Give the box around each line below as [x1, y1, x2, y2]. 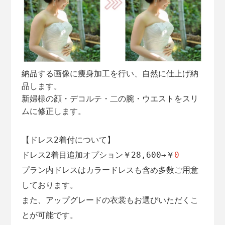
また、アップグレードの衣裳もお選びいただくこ [21, 195, 198, 205]
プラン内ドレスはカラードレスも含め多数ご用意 [21, 165, 198, 175]
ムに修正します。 [21, 107, 86, 116]
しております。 [21, 180, 78, 190]
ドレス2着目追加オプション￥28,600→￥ [21, 150, 174, 160]
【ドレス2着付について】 [21, 135, 115, 145]
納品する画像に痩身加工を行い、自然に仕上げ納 [21, 69, 198, 78]
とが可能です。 [21, 210, 78, 220]
